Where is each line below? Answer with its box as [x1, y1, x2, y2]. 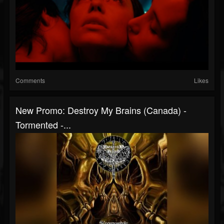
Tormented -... [15, 117, 71, 131]
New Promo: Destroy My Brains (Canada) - [15, 103, 186, 116]
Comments [15, 75, 45, 84]
